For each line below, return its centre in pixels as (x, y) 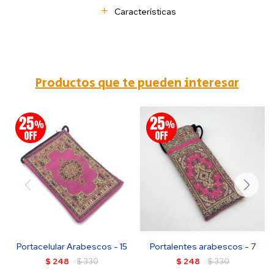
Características (145, 12)
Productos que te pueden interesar (137, 83)
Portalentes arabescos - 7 (202, 246)
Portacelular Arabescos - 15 (72, 246)
